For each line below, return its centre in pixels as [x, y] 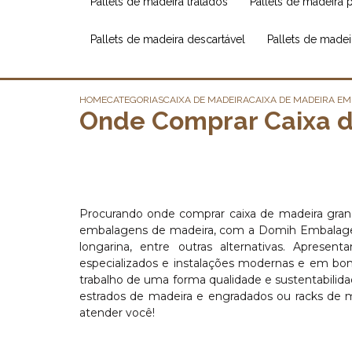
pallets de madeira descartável [170, 39]
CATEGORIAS [135, 100]
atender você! [117, 313]
